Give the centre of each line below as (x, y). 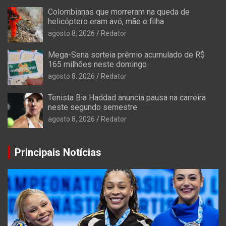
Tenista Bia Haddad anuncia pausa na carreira (127, 98)
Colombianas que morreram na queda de (119, 12)
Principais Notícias (58, 153)
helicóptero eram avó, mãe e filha (106, 22)
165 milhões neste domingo (97, 65)
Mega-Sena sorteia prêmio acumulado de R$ (126, 55)
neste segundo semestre (93, 107)
